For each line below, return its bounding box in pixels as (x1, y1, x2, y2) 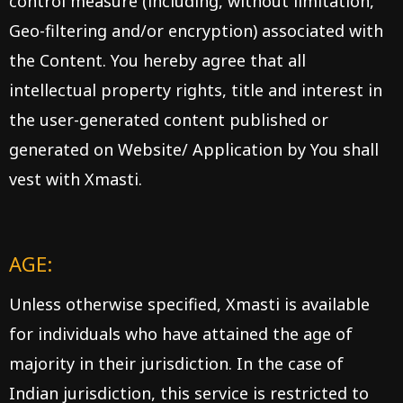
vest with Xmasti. (9, 168, 142, 190)
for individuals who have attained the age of (9, 323, 353, 345)
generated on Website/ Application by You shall (9, 139, 379, 160)
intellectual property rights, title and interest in (9, 79, 382, 101)
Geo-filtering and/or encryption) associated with (9, 20, 383, 41)
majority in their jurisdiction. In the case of (9, 353, 344, 374)
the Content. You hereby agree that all (9, 49, 306, 71)
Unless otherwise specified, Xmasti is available (9, 293, 370, 315)
